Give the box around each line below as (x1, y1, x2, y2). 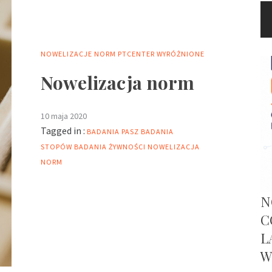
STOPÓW (41, 142, 72, 152)
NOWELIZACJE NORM (41, 49, 116, 59)
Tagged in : (41, 124, 85, 137)
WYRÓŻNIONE (157, 49, 205, 59)
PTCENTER (118, 49, 155, 59)
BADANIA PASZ (87, 127, 139, 137)
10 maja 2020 (41, 110, 87, 122)
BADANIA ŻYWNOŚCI (74, 142, 146, 152)
